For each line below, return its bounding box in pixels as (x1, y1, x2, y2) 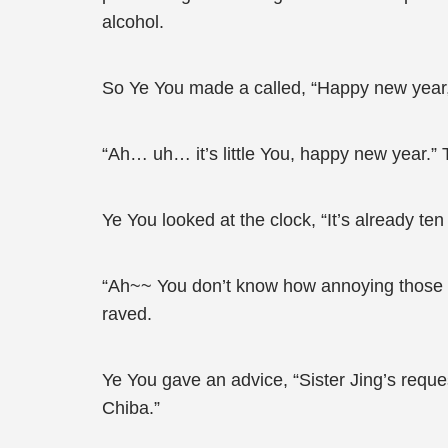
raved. (102, 304, 152, 324)
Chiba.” (102, 398, 160, 418)
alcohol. (102, 12, 164, 32)
